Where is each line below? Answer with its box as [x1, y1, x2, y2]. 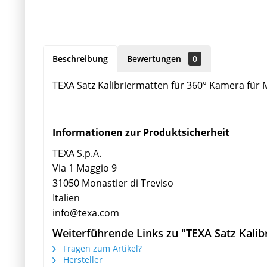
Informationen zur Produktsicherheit [52, 126, 229, 139]
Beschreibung [52, 53, 108, 65]
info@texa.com [52, 206, 119, 220]
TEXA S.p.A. [52, 147, 101, 160]
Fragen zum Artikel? [61, 243, 142, 254]
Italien [52, 191, 80, 205]
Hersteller [61, 254, 103, 266]
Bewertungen [127, 53, 184, 65]
